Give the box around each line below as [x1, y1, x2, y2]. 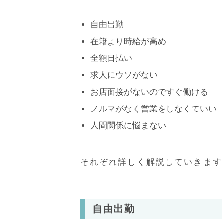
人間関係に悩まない [90, 120, 166, 130]
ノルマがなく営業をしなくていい [90, 104, 217, 113]
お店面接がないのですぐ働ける [90, 87, 208, 97]
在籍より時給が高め [90, 36, 166, 46]
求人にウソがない [90, 70, 158, 80]
